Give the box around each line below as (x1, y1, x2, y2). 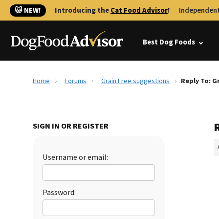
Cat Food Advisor (110, 5, 168, 16)
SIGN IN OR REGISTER (33, 121, 109, 131)
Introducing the (55, 5, 110, 16)
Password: (43, 187, 76, 198)
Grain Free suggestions (101, 76, 170, 86)
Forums (65, 76, 87, 86)
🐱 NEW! (15, 5, 41, 16)
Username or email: (43, 152, 108, 163)
